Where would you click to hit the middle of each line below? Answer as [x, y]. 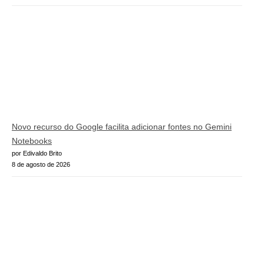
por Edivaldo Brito [37, 154]
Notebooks [32, 141]
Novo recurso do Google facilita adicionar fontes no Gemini [122, 127]
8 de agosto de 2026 [41, 165]
